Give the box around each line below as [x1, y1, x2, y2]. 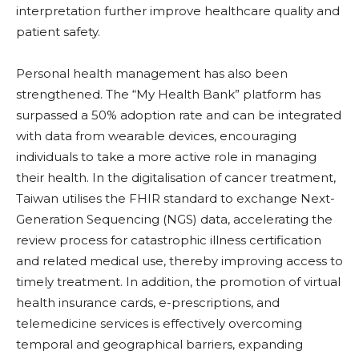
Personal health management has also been [16, 66, 288, 82]
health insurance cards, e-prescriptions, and [16, 295, 280, 311]
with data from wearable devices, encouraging [16, 128, 296, 144]
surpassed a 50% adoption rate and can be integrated [16, 107, 341, 123]
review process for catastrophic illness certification [16, 232, 321, 248]
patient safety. [16, 24, 100, 40]
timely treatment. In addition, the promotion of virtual [16, 274, 341, 290]
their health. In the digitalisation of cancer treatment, [16, 170, 336, 186]
